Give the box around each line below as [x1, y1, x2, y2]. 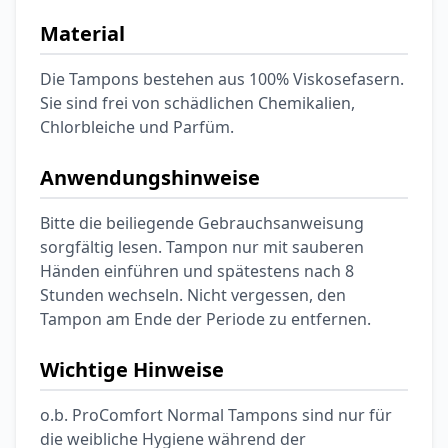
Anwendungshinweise [40, 164, 260, 191]
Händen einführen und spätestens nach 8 [40, 260, 354, 282]
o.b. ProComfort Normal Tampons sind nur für [40, 404, 392, 426]
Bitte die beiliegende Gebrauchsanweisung [40, 212, 364, 234]
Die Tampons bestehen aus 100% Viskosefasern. [40, 68, 404, 90]
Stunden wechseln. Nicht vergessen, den [40, 284, 346, 306]
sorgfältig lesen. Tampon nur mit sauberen [40, 236, 364, 258]
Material [40, 20, 125, 47]
